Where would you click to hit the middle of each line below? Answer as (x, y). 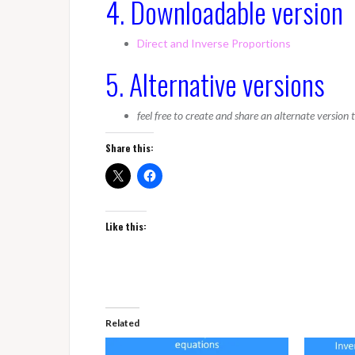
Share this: (130, 148)
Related (122, 323)
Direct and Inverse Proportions (214, 43)
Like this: (126, 226)
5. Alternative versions (215, 84)
